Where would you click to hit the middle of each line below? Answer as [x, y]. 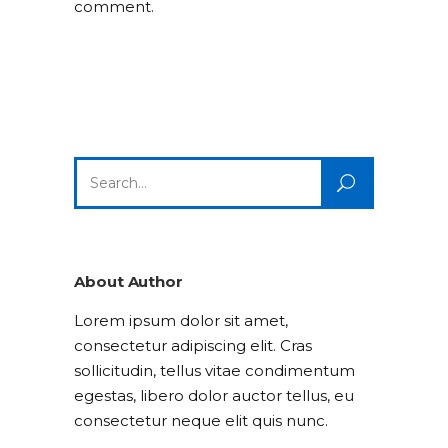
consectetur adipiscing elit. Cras [193, 345]
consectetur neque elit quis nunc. [201, 420]
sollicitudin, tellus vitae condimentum [214, 370]
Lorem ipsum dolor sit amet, [181, 320]
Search [99, 168]
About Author [129, 281]
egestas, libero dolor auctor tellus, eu [214, 395]
